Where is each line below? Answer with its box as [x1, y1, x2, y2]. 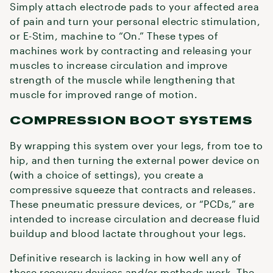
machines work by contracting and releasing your [10, 44, 252, 56]
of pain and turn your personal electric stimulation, [10, 15, 260, 27]
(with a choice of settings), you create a [10, 169, 204, 180]
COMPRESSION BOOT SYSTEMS [10, 113, 253, 126]
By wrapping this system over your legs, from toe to [10, 140, 263, 151]
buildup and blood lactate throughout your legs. [10, 227, 247, 239]
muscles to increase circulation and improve [10, 59, 228, 71]
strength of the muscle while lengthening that [10, 74, 236, 85]
